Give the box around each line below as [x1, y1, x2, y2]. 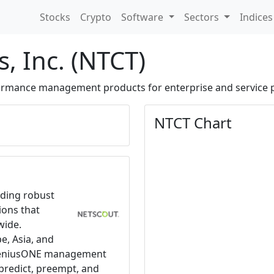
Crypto [80, 10, 112, 24]
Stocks [40, 10, 71, 24]
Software [121, 10, 166, 24]
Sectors [184, 10, 222, 24]
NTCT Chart [154, 113, 232, 133]
